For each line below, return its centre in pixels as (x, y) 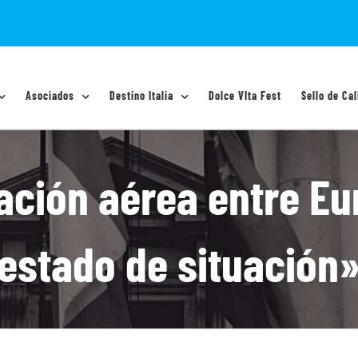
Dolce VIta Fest (245, 95)
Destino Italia (141, 95)
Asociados (50, 95)
